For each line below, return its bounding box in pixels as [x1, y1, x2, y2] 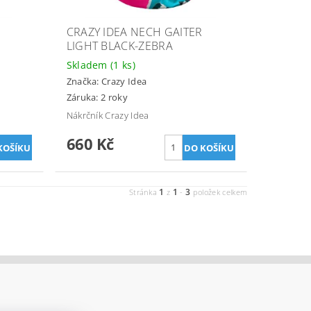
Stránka [128, 186, 160, 197]
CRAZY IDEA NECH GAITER [66, 24, 203, 40]
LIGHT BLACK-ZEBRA [66, 37, 174, 53]
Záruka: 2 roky [66, 90, 128, 103]
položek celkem [190, 186, 248, 197]
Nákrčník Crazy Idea [66, 108, 149, 121]
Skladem [66, 58, 111, 72]
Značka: [66, 75, 102, 88]
